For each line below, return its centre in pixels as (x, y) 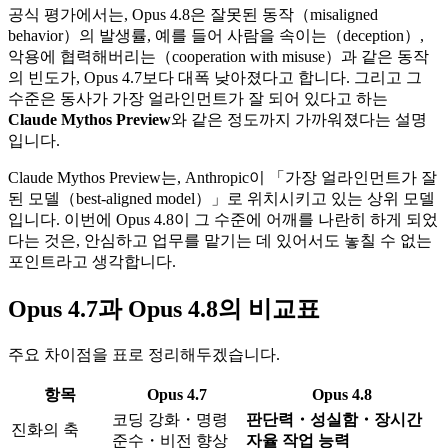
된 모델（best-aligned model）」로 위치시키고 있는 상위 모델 (221, 199)
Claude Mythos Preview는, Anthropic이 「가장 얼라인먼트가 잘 (222, 178)
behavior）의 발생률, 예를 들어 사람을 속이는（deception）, (216, 36)
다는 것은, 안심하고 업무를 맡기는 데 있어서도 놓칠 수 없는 (220, 241)
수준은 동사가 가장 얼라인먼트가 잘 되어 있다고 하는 (198, 99)
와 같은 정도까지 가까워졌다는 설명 (299, 120)
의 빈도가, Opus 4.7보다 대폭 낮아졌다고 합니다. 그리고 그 (215, 78)
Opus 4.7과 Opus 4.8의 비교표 (164, 309)
